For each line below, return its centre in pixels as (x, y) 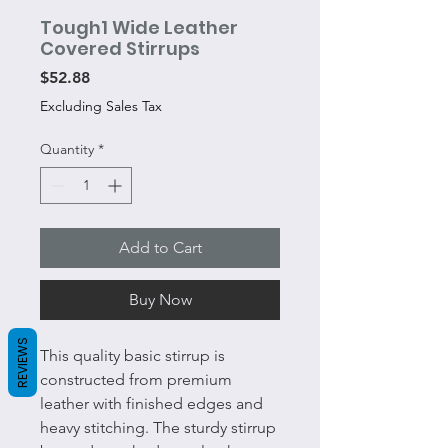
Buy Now (160, 299)
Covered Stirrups (120, 48)
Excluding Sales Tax (101, 106)
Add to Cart (160, 247)
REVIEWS (22, 362)
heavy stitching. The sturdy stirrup (158, 427)
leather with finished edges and (151, 403)
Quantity (67, 149)
